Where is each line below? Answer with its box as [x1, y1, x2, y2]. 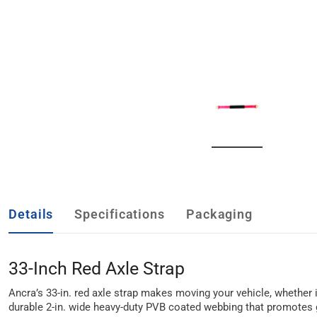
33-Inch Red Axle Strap [8, 258, 185, 279]
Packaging [185, 206, 253, 221]
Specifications [74, 206, 165, 221]
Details [8, 206, 54, 221]
